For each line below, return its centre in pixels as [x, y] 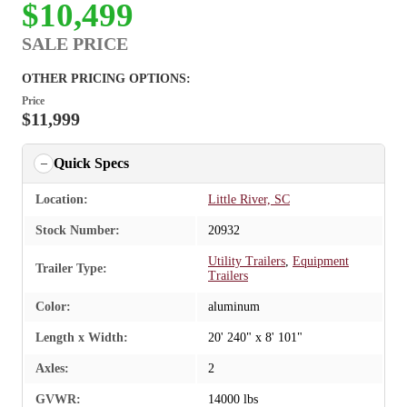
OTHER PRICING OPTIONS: [106, 79]
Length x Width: [82, 338]
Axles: [52, 369]
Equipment [321, 262]
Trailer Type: [71, 269]
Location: [62, 200]
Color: [53, 307]
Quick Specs [91, 164]
